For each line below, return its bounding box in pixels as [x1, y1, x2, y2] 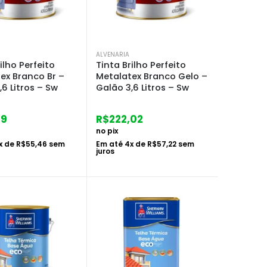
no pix [96, 125, 118, 136]
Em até [96, 138, 125, 149]
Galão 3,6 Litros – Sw [96, 81, 189, 94]
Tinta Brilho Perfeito [96, 58, 186, 71]
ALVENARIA [96, 49, 129, 59]
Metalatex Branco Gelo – [96, 70, 207, 82]
